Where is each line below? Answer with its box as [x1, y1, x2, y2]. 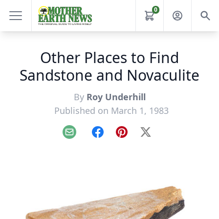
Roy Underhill [86, 91, 146, 103]
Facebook [97, 131, 132, 143]
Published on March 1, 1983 [54, 105, 169, 116]
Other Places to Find [40, 47, 179, 67]
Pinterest [121, 131, 154, 143]
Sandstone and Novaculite [20, 65, 199, 85]
